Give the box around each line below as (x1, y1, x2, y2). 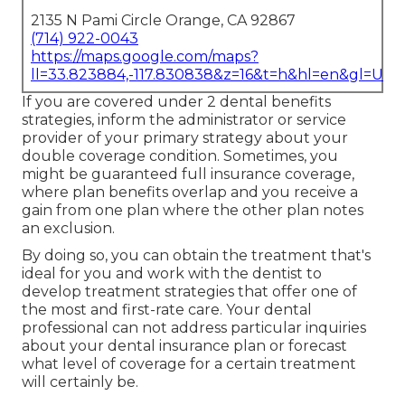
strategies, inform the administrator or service (22, 111, 346, 129)
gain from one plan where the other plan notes (22, 202, 363, 220)
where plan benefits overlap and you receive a (22, 184, 358, 202)
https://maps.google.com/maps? (31, 48, 259, 66)
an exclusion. (22, 220, 115, 238)
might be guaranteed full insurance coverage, (22, 165, 354, 184)
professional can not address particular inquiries (22, 319, 366, 337)
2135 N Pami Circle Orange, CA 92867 (31, 12, 296, 30)
